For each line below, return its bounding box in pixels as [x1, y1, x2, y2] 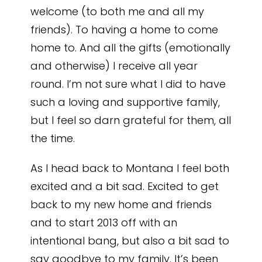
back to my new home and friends [30, 197, 212, 212]
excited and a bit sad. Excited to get [30, 179, 219, 194]
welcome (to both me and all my [30, 4, 205, 19]
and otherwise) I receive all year [30, 58, 198, 73]
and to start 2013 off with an [30, 215, 178, 230]
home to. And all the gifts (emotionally [30, 40, 231, 55]
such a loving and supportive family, [30, 95, 220, 109]
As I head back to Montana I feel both [30, 161, 230, 175]
